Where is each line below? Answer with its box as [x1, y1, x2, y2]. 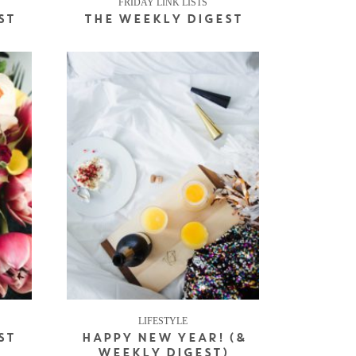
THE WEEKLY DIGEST [83, 14, 242, 26]
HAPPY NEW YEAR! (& [80, 332, 246, 345]
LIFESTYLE [138, 315, 188, 327]
